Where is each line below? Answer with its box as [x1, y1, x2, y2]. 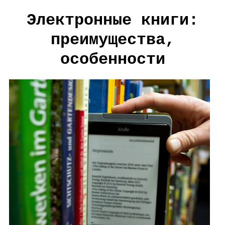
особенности [60, 50, 165, 69]
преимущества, [50, 30, 175, 49]
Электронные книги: [27, 11, 198, 30]
